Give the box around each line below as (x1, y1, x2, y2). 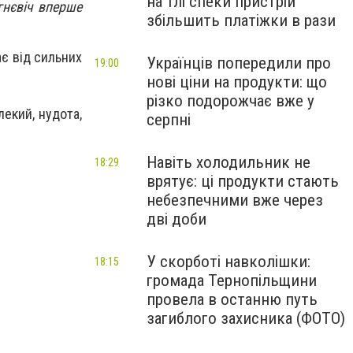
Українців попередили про (147, 54, 331, 72)
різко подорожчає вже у (147, 91, 314, 110)
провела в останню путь (147, 290, 318, 309)
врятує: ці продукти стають (147, 172, 339, 191)
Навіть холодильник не (147, 153, 310, 172)
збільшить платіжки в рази (147, 11, 336, 30)
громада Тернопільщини (147, 271, 317, 290)
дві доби (147, 210, 206, 229)
